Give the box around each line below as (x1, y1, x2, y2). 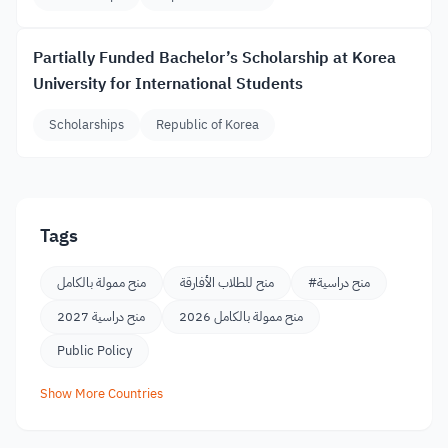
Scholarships (49, 115, 124, 134)
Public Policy (57, 341, 132, 360)
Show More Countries (40, 384, 163, 403)
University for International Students (33, 72, 303, 96)
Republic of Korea (156, 115, 259, 134)
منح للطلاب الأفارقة (180, 273, 274, 292)
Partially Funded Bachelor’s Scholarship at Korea (33, 46, 396, 70)
